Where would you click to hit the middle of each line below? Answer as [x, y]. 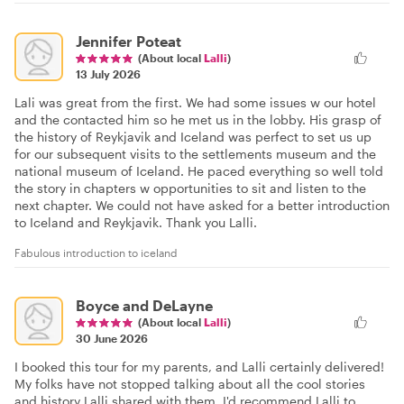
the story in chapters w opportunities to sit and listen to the [190, 188]
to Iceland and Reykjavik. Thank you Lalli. [136, 222]
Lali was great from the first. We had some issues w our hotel [195, 102]
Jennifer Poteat [129, 41]
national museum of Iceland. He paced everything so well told [199, 170]
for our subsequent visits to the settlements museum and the [195, 153]
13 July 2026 [108, 73]
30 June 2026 [112, 338]
